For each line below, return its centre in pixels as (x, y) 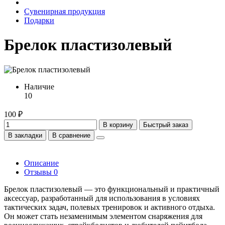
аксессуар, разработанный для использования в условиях (102, 198)
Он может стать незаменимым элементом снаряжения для (103, 216)
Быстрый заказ (166, 125)
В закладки (25, 135)
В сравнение (71, 135)
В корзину (118, 125)
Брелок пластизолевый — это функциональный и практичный (112, 189)
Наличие (39, 86)
